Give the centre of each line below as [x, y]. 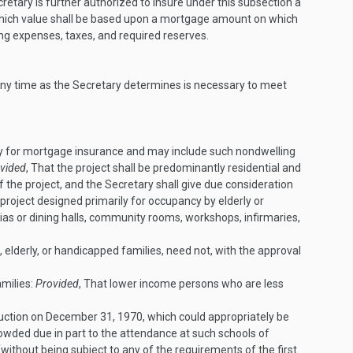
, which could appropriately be [216, 317]
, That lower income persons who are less [181, 284]
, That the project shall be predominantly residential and [163, 168]
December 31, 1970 [94, 317]
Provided [57, 284]
